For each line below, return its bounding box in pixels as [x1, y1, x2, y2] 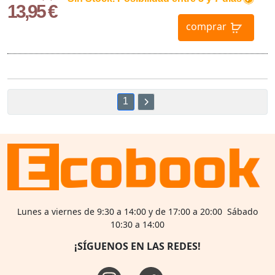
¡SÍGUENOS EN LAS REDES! [74, 239, 201, 254]
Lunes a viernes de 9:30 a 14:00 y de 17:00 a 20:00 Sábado [17, 206, 258, 218]
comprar [185, 20, 227, 34]
